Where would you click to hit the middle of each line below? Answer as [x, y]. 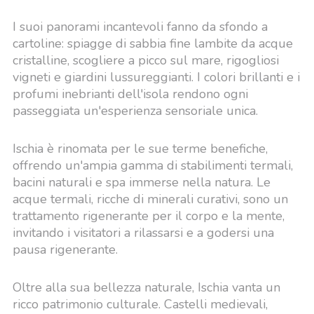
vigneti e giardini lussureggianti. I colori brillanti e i [156, 77]
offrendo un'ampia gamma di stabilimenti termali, [152, 165]
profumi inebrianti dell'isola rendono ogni [130, 94]
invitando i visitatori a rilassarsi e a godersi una [143, 233]
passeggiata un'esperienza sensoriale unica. [135, 111]
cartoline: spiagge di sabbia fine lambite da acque [152, 43]
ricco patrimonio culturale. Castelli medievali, [140, 304]
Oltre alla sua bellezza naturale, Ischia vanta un [146, 287]
